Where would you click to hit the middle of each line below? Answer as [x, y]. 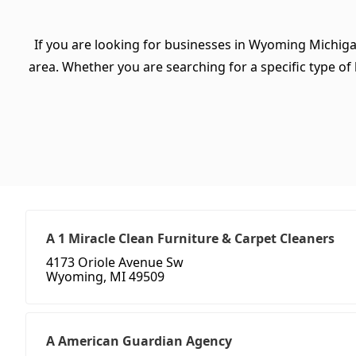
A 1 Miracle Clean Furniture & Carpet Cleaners [190, 239]
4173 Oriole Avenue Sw [115, 263]
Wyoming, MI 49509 [105, 277]
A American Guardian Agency [139, 341]
